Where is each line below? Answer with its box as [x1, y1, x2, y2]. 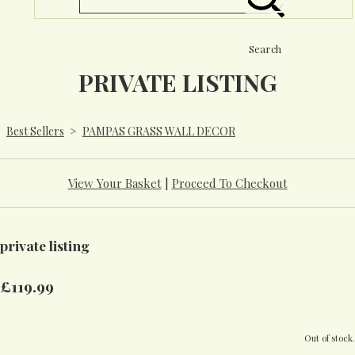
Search [249, 41, 281, 55]
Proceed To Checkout [171, 174, 288, 191]
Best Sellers [6, 123, 64, 139]
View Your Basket [67, 174, 162, 191]
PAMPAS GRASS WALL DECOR [82, 123, 235, 139]
